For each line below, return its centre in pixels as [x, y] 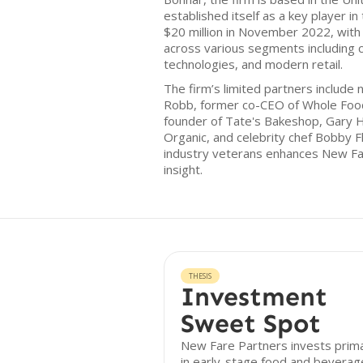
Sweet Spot [251, 323]
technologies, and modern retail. [253, 64]
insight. [183, 169]
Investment [254, 297]
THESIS [200, 276]
